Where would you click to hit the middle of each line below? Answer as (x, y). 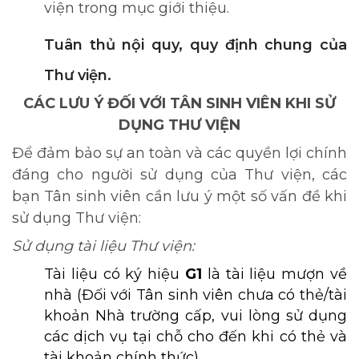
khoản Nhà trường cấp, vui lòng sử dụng (196, 316)
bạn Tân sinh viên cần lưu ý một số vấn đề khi (179, 196)
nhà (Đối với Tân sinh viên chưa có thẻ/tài (196, 295)
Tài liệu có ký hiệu (115, 274)
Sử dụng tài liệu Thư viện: (103, 246)
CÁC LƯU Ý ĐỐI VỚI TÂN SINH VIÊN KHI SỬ (179, 103)
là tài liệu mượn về (277, 274)
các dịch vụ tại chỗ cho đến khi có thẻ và (196, 337)
